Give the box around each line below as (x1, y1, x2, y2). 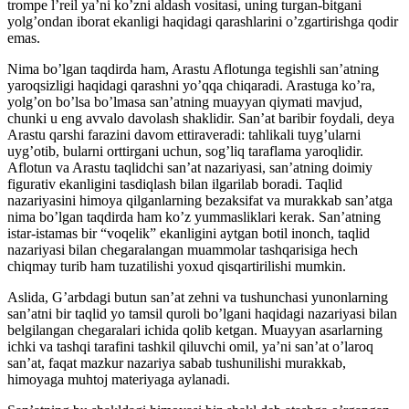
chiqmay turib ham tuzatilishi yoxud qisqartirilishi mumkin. (7, 258, 346, 275)
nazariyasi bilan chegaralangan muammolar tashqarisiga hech (7, 242, 358, 258)
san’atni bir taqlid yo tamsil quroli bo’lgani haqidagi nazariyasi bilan (7, 306, 397, 322)
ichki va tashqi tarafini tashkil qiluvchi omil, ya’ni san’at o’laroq (7, 339, 373, 355)
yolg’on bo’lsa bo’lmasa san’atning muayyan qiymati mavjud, (7, 94, 362, 110)
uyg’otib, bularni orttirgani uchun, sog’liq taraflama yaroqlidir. (7, 143, 363, 160)
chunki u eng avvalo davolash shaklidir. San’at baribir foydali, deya (7, 110, 394, 127)
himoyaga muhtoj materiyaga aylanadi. (7, 372, 230, 388)
